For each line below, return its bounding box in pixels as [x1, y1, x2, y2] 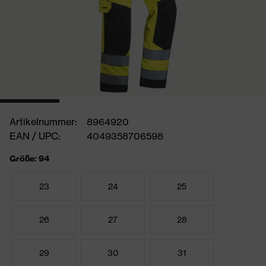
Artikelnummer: [9, 116, 77, 128]
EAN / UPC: [9, 130, 61, 142]
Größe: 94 [9, 153, 49, 164]
